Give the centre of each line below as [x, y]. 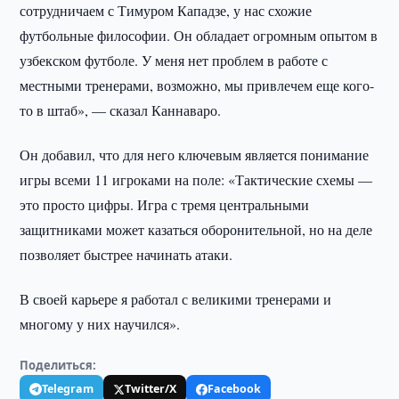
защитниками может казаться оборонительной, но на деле [196, 229]
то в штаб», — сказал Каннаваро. [121, 110]
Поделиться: [58, 365]
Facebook [235, 389]
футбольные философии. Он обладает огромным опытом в [199, 35]
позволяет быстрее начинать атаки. [126, 254]
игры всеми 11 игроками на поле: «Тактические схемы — [196, 179]
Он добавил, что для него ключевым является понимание [195, 155]
